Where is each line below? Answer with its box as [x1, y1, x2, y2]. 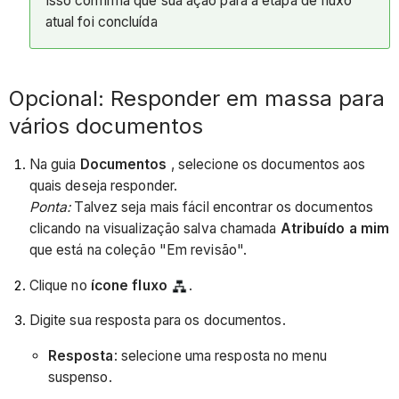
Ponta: [28, 199, 71, 216]
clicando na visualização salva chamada [28, 220, 281, 238]
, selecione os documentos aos [167, 156, 366, 174]
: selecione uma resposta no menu [113, 346, 327, 364]
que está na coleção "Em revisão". [28, 241, 248, 259]
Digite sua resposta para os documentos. [28, 312, 286, 330]
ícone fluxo [90, 276, 167, 294]
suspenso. [47, 368, 112, 386]
